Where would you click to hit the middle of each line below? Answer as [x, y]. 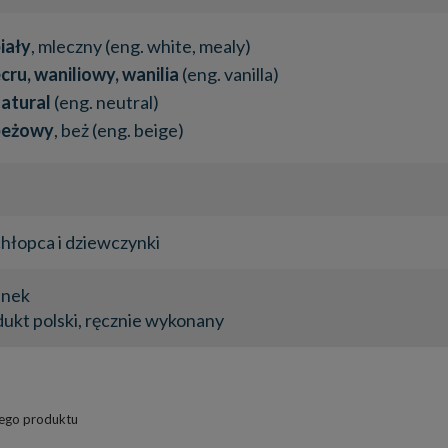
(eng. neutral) [105, 102]
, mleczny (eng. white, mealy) [141, 46]
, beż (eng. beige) [119, 130]
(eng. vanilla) [229, 74]
